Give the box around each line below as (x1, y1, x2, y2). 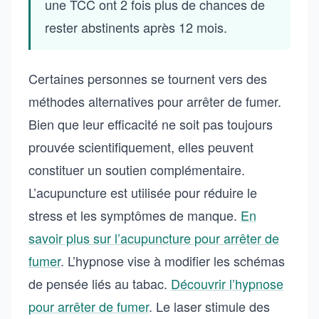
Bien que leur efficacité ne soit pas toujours (28, 115, 273, 133)
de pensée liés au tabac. (28, 274, 171, 293)
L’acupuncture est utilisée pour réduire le (28, 183, 257, 202)
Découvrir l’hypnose (171, 274, 283, 293)
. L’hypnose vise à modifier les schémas (61, 251, 285, 270)
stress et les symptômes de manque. (28, 206, 241, 224)
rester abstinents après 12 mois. (45, 18, 227, 36)
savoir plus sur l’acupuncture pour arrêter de (28, 229, 279, 247)
